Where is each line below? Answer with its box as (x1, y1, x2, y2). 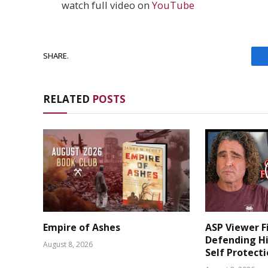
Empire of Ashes (43, 220, 120, 234)
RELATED (43, 92, 92, 106)
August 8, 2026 (43, 239, 93, 249)
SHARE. (43, 50, 69, 62)
